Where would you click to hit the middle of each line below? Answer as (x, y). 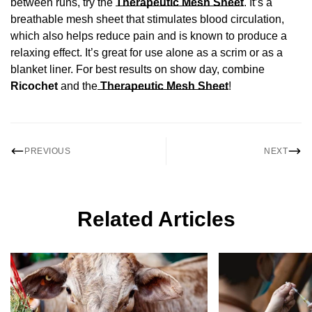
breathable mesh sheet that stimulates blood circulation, (147, 19)
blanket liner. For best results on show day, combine (138, 70)
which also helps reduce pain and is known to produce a (149, 36)
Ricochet (34, 86)
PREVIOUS (47, 151)
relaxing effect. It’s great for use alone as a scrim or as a (147, 53)
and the (78, 86)
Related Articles (156, 219)
